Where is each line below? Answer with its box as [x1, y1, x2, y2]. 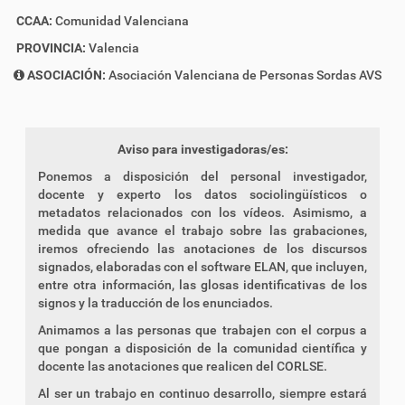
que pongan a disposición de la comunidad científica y [38, 341, 367, 355]
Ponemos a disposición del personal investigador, [38, 169, 367, 184]
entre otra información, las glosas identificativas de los [38, 278, 367, 292]
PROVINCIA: [14, 41, 86, 55]
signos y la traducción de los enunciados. [38, 296, 273, 310]
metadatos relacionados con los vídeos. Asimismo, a [38, 205, 367, 220]
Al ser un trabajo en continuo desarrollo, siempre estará [38, 386, 367, 400]
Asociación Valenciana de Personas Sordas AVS [108, 68, 381, 82]
